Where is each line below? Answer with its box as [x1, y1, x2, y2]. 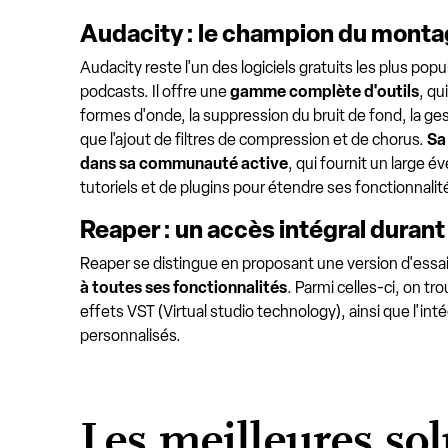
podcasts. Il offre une [80, 82, 230, 101]
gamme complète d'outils [230, 82, 419, 101]
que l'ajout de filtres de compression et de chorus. [80, 130, 427, 149]
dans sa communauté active [80, 154, 288, 173]
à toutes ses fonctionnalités [80, 278, 287, 297]
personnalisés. [80, 326, 181, 345]
